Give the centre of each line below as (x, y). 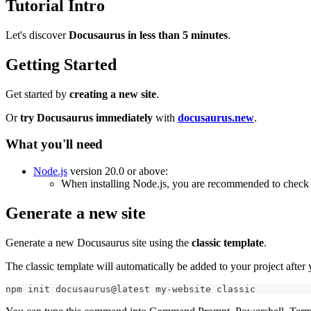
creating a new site (113, 94)
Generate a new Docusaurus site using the (99, 242)
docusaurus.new (216, 117)
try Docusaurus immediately (86, 117)
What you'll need (54, 144)
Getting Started (61, 64)
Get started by (37, 94)
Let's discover (37, 35)
